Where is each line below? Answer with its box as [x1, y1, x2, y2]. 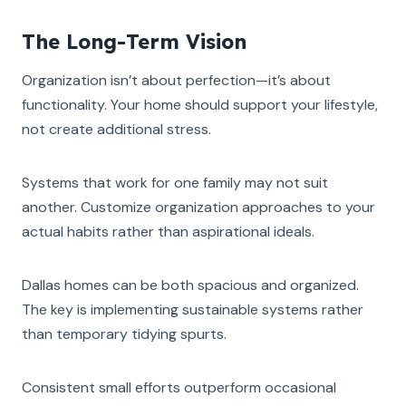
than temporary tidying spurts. [22, 324, 227, 343]
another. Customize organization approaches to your [22, 197, 375, 217]
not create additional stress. [22, 119, 211, 139]
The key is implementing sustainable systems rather [22, 299, 363, 319]
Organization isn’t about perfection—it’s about [22, 70, 331, 90]
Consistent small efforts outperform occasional [22, 377, 336, 397]
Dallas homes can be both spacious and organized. [22, 275, 359, 295]
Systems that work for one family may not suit [22, 172, 328, 192]
